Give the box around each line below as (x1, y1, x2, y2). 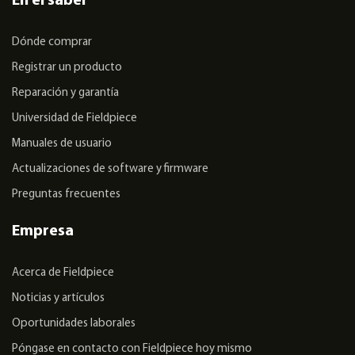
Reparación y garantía (12, 86, 119, 99)
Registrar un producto (12, 61, 122, 74)
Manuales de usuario (12, 137, 112, 150)
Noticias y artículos (12, 292, 105, 304)
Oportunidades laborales (12, 317, 136, 330)
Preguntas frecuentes (12, 188, 120, 200)
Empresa (12, 223, 74, 239)
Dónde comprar (12, 36, 92, 48)
